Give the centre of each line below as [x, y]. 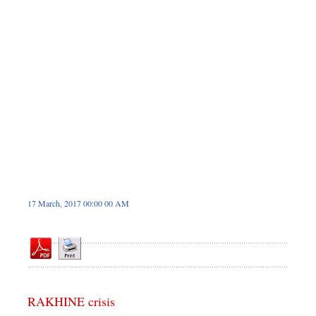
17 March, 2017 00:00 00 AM [78, 203]
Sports [47, 11]
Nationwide [55, 32]
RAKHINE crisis [71, 301]
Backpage [52, 52]
